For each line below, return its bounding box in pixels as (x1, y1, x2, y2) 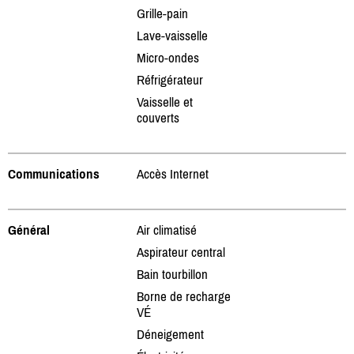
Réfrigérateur (137, 71, 203, 88)
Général (8, 221, 50, 238)
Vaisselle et (137, 93, 193, 110)
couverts (137, 109, 179, 126)
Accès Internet (137, 165, 209, 182)
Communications (8, 165, 100, 182)
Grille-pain (137, 5, 188, 21)
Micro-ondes (137, 49, 199, 66)
